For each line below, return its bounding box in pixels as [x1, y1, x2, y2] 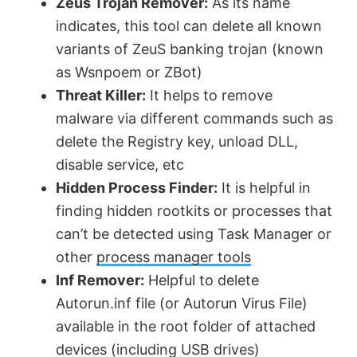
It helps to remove [146, 87, 273, 104]
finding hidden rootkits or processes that [56, 202, 332, 220]
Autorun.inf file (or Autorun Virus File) [56, 295, 308, 312]
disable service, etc [56, 156, 184, 174]
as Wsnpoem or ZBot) [56, 64, 202, 81]
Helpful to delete [144, 272, 259, 289]
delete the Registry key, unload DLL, [56, 133, 298, 151]
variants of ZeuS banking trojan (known [56, 41, 324, 58]
